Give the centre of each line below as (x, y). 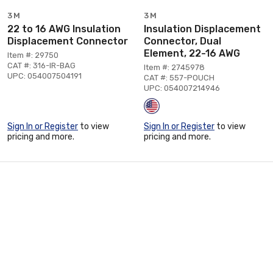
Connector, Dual (183, 41)
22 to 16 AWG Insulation (64, 29)
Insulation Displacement (202, 29)
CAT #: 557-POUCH (179, 77)
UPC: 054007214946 (182, 88)
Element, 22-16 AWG (192, 53)
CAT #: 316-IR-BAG (41, 65)
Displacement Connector (68, 41)
